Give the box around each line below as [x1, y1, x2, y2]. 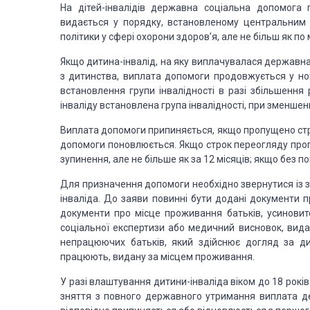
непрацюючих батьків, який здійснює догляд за [60, 237, 295, 248]
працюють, [60, 251, 111, 262]
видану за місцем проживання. [111, 251, 255, 262]
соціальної [60, 222, 109, 233]
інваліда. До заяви [60, 193, 149, 204]
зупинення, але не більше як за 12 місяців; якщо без [60, 154, 296, 165]
